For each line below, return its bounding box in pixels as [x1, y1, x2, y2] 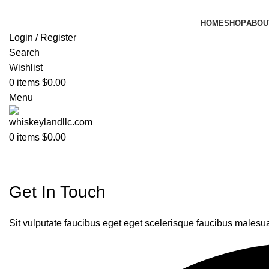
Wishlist [9, 62, 43, 73]
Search [9, 47, 40, 58]
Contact [9, 147, 68, 166]
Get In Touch [9, 183, 106, 201]
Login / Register [9, 32, 76, 43]
